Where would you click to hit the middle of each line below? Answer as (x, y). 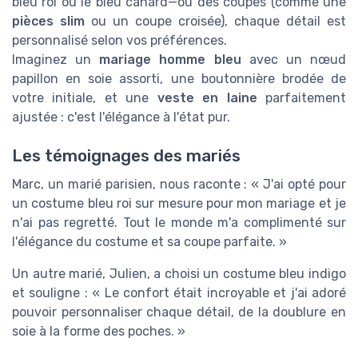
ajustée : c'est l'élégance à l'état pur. (121, 117)
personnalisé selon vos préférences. (119, 40)
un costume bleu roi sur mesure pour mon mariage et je (179, 204)
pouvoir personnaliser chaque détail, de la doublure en (179, 312)
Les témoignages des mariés (126, 156)
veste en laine (207, 98)
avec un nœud (294, 60)
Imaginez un (56, 60)
